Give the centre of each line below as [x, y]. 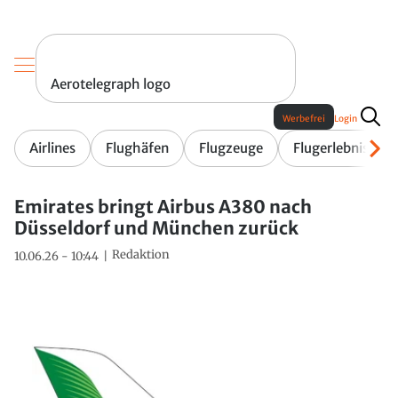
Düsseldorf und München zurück [156, 228]
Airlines [52, 148]
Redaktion [141, 255]
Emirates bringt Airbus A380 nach [163, 207]
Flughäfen [137, 148]
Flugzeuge [231, 148]
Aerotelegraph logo [111, 84]
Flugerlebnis [331, 148]
